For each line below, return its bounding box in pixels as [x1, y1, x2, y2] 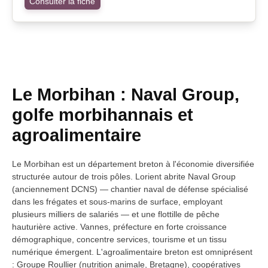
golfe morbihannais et [12, 105, 193, 124]
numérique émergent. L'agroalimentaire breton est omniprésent [12, 246, 252, 257]
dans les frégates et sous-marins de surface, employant [12, 196, 223, 206]
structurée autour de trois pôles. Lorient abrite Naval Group [12, 171, 236, 181]
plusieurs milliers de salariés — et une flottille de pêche [12, 209, 220, 219]
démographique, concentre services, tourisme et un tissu [12, 234, 227, 244]
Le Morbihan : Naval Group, [12, 84, 239, 104]
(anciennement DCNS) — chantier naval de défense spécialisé [12, 184, 248, 194]
